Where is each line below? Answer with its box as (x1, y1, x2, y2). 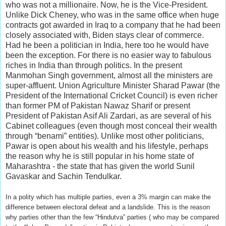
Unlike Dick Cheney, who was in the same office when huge (6, 10, 219, 19)
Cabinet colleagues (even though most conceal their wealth (6, 121, 217, 130)
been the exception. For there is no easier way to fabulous (6, 50, 211, 60)
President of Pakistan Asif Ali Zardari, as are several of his (6, 111, 211, 120)
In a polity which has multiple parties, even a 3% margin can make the (6, 193, 211, 201)
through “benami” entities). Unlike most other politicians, (6, 131, 204, 140)
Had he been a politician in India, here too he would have (6, 40, 209, 49)
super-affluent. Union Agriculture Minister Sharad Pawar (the (6, 81, 220, 90)
